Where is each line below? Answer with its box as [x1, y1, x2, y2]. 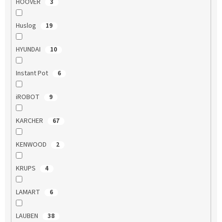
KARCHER [15, 115, 45, 126]
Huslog [15, 20, 38, 31]
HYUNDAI [15, 44, 42, 55]
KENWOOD [15, 139, 48, 150]
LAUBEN [15, 211, 40, 221]
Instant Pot [15, 68, 50, 78]
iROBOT [15, 92, 41, 102]
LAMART [15, 187, 42, 197]
